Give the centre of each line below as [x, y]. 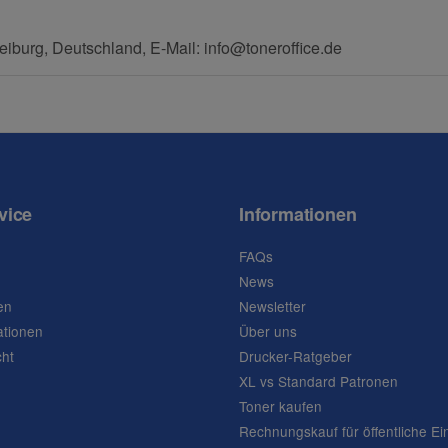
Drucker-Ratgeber [295, 356]
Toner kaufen [280, 406]
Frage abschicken [224, 19]
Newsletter [272, 306]
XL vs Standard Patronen [318, 381]
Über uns [268, 331]
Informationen [298, 214]
